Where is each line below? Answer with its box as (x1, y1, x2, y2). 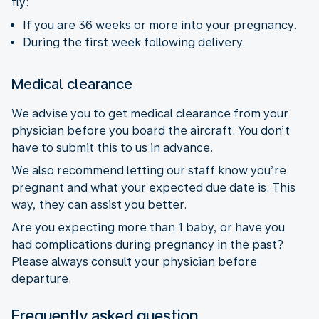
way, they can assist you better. (11, 197, 187, 211)
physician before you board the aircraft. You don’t (11, 123, 290, 137)
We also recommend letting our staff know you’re (11, 163, 286, 177)
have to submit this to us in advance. (11, 140, 213, 155)
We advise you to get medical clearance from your (11, 106, 288, 120)
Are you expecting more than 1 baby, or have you (11, 220, 285, 234)
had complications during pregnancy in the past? (11, 237, 283, 251)
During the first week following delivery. (23, 35, 245, 49)
